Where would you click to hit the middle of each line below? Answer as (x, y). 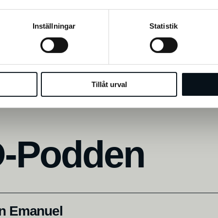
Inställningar (54, 26)
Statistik (163, 26)
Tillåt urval (109, 84)
